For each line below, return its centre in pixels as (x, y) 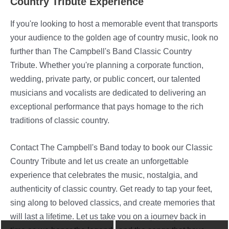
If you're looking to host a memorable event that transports (114, 23)
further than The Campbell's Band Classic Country (101, 51)
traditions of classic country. (60, 120)
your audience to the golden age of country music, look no (114, 37)
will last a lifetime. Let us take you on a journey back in (108, 216)
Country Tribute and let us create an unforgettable (99, 161)
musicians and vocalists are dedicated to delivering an (108, 92)
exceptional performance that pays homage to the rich (107, 106)
